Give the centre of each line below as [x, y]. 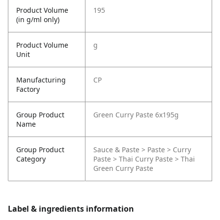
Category [31, 159]
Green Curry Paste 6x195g [136, 115]
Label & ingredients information [71, 209]
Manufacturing [41, 80]
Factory [28, 89]
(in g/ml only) [38, 20]
